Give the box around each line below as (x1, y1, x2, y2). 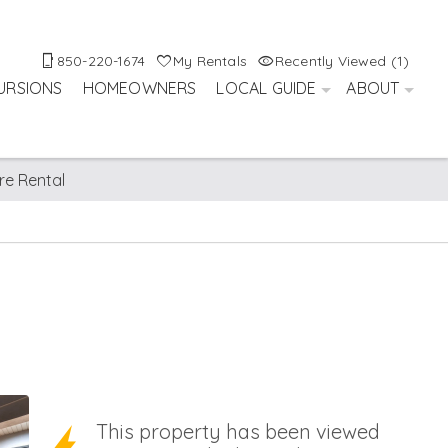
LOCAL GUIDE (216, 78, 317, 99)
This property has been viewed (96, 418, 381, 444)
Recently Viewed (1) (274, 52, 410, 71)
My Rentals (173, 52, 247, 71)
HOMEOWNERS (82, 78, 197, 99)
